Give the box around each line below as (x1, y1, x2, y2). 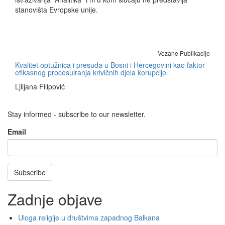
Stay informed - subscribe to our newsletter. (8, 108, 146, 119)
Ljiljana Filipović (15, 81, 65, 91)
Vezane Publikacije (158, 48, 210, 57)
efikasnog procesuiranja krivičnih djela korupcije (15, 67, 166, 77)
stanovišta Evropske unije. (15, 4, 98, 15)
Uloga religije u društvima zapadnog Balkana (18, 212, 160, 222)
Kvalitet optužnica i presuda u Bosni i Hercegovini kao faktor (15, 59, 205, 70)
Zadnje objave (8, 188, 102, 210)
